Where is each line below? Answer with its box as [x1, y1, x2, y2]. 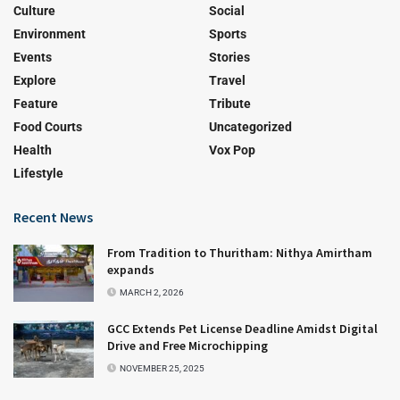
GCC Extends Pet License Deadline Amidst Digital [107, 320, 378, 337]
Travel [209, 72, 246, 87]
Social [209, 3, 245, 18]
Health [13, 142, 52, 157]
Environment [13, 26, 86, 41]
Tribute [209, 96, 251, 111]
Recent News [13, 207, 93, 226]
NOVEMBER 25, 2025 [118, 362, 204, 373]
